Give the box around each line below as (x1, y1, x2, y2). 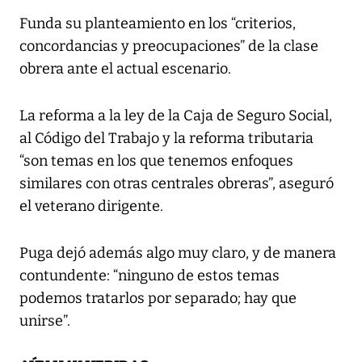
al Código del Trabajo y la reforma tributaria (19, 129, 314, 148)
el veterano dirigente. (19, 197, 163, 216)
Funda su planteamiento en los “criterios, (19, 15, 296, 33)
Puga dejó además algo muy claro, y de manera (19, 244, 336, 263)
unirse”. (19, 312, 70, 330)
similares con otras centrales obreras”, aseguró (19, 175, 334, 193)
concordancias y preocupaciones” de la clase (19, 37, 318, 56)
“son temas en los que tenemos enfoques (19, 152, 293, 170)
